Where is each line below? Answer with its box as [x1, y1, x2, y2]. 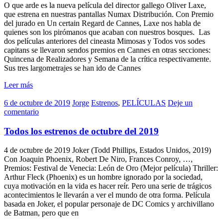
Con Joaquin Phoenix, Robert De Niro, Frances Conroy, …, [4, 155, 193, 164]
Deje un [168, 98, 193, 107]
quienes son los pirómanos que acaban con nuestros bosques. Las [4, 27, 210, 36]
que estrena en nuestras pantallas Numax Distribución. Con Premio [4, 9, 214, 18]
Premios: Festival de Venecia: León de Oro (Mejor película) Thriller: [4, 164, 218, 173]
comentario [4, 107, 39, 116]
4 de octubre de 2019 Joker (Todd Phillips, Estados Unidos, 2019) [4, 146, 211, 155]
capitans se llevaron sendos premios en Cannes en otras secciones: [4, 45, 211, 54]
